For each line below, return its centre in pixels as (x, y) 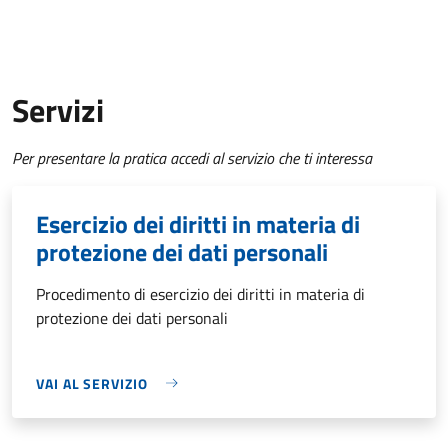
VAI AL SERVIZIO (92, 383)
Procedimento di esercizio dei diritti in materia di (200, 293)
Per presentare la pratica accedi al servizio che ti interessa (192, 157)
